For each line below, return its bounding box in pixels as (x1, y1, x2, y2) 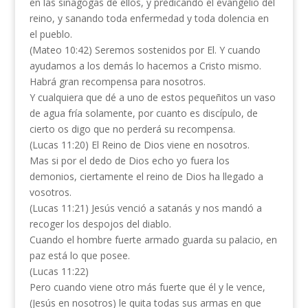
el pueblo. (29, 27, 72, 41)
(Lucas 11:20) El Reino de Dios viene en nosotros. (29, 138, 250, 151)
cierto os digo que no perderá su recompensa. (29, 122, 235, 135)
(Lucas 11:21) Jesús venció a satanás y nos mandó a (29, 201, 262, 214)
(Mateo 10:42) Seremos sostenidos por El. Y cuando (29, 43, 261, 56)
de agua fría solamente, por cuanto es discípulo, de (29, 107, 258, 120)
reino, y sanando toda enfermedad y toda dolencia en (29, 12, 269, 25)
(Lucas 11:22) (29, 265, 89, 278)
